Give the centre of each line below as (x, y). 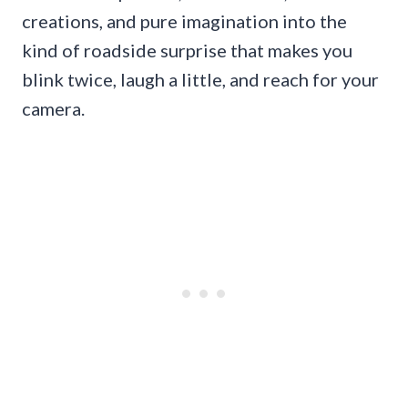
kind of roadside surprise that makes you (187, 50)
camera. (53, 108)
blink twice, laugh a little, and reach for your (200, 79)
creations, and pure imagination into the (184, 20)
